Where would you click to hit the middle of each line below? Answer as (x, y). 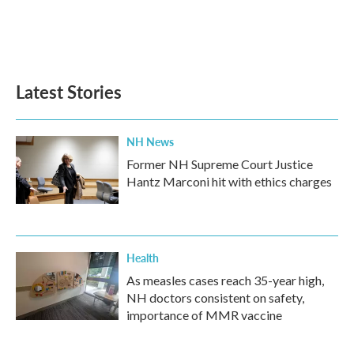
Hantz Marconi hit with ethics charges (229, 181)
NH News (150, 141)
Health (143, 258)
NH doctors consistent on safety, (215, 298)
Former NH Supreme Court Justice (220, 164)
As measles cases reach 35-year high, (225, 280)
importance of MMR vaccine (204, 315)
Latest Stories (69, 92)
